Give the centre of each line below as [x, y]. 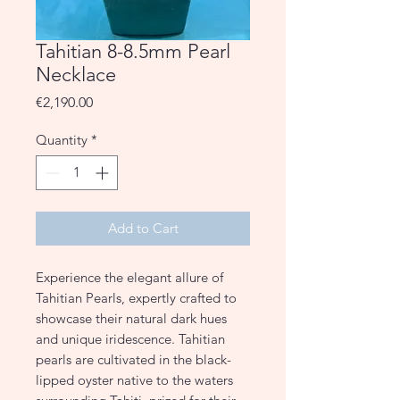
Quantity [62, 140]
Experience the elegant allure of [129, 277]
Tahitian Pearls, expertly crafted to [136, 297]
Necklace [76, 75]
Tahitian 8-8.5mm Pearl [133, 52]
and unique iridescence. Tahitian [130, 338]
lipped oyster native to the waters [134, 379]
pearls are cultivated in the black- [133, 359]
